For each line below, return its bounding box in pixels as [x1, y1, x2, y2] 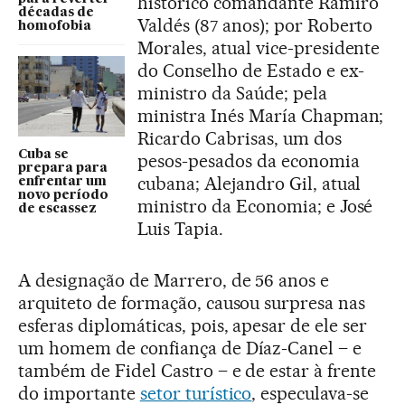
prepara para [18, 161, 108, 174]
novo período [18, 188, 108, 202]
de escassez [18, 202, 97, 215]
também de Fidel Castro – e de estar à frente [18, 359, 377, 381]
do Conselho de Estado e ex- [137, 59, 364, 81]
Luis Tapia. [137, 217, 223, 240]
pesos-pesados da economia [137, 149, 360, 172]
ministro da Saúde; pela [137, 81, 327, 104]
